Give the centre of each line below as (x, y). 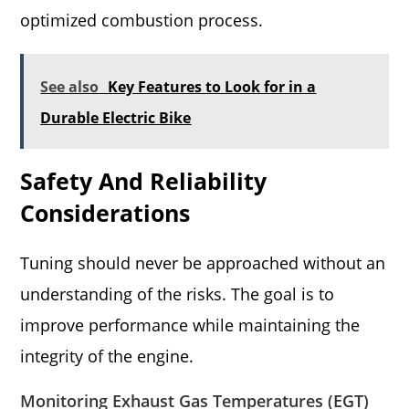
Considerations (105, 213)
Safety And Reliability (144, 181)
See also (70, 87)
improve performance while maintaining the (190, 325)
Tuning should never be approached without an (203, 263)
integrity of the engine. (107, 356)
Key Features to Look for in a (212, 87)
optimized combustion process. (142, 20)
